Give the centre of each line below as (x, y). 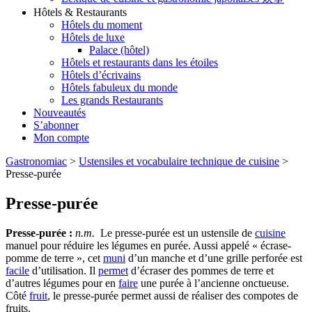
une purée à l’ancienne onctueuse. (213, 283)
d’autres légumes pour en (62, 283)
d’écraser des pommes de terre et (201, 271)
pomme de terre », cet (54, 258)
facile (17, 271)
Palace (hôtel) (119, 50)
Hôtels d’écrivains (101, 75)
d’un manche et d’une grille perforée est (214, 258)
